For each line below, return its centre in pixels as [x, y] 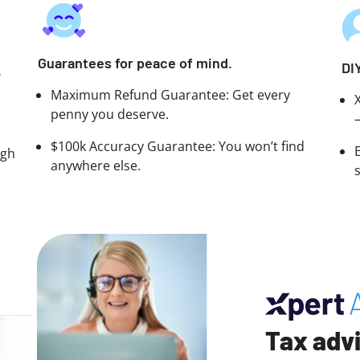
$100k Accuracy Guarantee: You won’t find [178, 146]
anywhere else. [96, 166]
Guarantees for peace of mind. [135, 63]
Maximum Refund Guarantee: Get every [171, 95]
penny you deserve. [110, 114]
